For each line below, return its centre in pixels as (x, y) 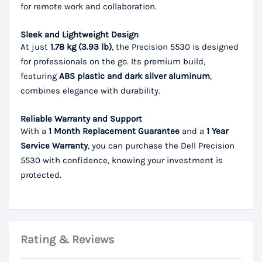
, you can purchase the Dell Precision (161, 146)
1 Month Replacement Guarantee (114, 131)
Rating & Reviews (68, 240)
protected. (41, 175)
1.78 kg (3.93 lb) (81, 46)
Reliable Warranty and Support (81, 119)
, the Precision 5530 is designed (175, 46)
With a (35, 131)
